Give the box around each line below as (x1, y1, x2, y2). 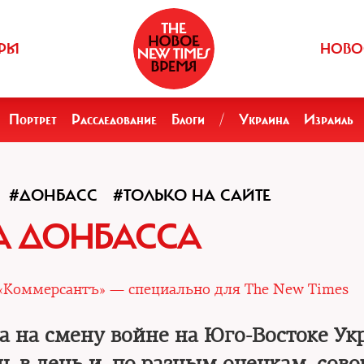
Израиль (304, 110, 353, 128)
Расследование (71, 110, 157, 128)
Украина (239, 110, 289, 128)
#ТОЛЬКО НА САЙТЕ (112, 185, 271, 206)
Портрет (9, 110, 57, 128)
